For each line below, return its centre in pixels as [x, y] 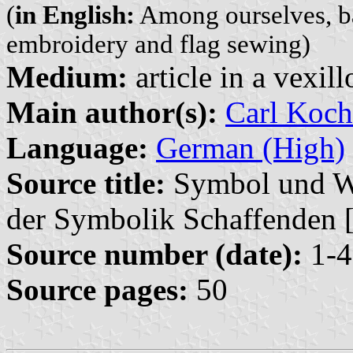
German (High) [251, 148]
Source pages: [97, 290]
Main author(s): [112, 113]
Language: [77, 148]
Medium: [67, 77]
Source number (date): [154, 255]
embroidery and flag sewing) [158, 45]
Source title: [86, 184]
